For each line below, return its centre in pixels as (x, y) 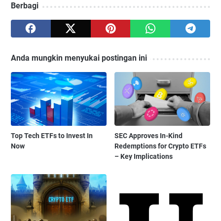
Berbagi (25, 6)
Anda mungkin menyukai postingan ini (79, 58)
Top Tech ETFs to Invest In (52, 136)
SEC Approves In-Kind (149, 136)
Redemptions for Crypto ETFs (161, 146)
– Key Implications (144, 157)
